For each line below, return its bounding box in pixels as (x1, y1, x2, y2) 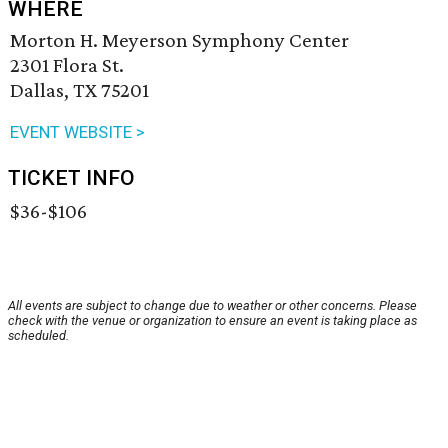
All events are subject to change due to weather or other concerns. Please (8, 298, 417, 314)
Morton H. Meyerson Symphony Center (10, 28, 349, 53)
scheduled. (8, 328, 69, 344)
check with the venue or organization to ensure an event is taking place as (8, 313, 417, 329)
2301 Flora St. (10, 53, 124, 78)
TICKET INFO (8, 166, 135, 191)
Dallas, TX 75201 (10, 78, 149, 103)
